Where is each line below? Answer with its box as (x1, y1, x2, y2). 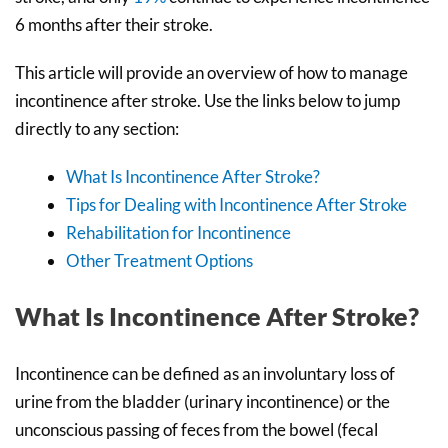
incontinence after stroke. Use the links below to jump (15, 89, 400, 111)
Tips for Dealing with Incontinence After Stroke (66, 193, 407, 215)
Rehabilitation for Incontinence (66, 221, 291, 243)
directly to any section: (15, 117, 179, 139)
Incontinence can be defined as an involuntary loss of (15, 363, 395, 385)
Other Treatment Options (66, 249, 253, 271)
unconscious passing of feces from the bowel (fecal (15, 419, 378, 441)
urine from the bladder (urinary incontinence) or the (15, 391, 390, 413)
